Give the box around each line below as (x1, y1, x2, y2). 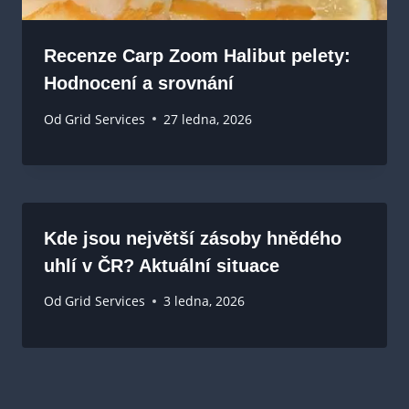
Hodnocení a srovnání (44, 73, 234, 94)
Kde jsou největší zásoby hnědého (44, 227, 341, 248)
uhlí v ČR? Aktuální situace (44, 255, 279, 276)
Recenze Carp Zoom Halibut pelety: (44, 46, 351, 67)
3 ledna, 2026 (163, 292, 246, 310)
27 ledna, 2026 (163, 110, 253, 128)
